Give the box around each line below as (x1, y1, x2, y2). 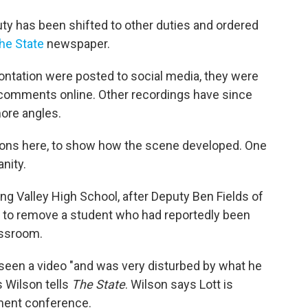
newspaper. (44, 36, 110, 52)
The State (71, 277, 125, 292)
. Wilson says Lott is (125, 277, 233, 292)
